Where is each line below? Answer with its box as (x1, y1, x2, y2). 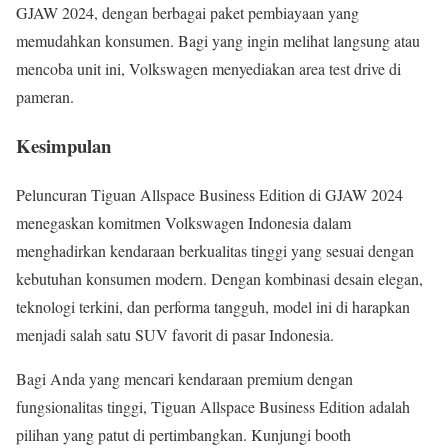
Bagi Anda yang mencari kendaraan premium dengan (16, 367, 353, 389)
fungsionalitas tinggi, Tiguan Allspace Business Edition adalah (16, 395, 410, 417)
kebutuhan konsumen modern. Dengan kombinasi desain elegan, (16, 267, 423, 289)
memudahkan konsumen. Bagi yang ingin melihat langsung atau (16, 30, 420, 52)
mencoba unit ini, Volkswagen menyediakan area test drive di (16, 58, 401, 80)
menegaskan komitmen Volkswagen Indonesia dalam (16, 211, 351, 233)
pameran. (16, 86, 74, 108)
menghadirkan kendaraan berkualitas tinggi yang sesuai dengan (16, 239, 414, 261)
